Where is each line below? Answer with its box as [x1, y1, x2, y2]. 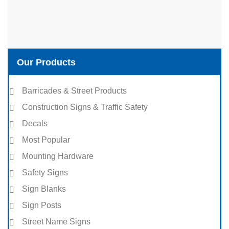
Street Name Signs [22, 217, 90, 226]
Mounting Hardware [22, 151, 94, 161]
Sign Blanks [22, 184, 66, 193]
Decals [22, 119, 48, 128]
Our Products [17, 57, 76, 67]
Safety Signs [22, 168, 68, 177]
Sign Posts [22, 200, 61, 210]
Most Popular [22, 135, 70, 144]
